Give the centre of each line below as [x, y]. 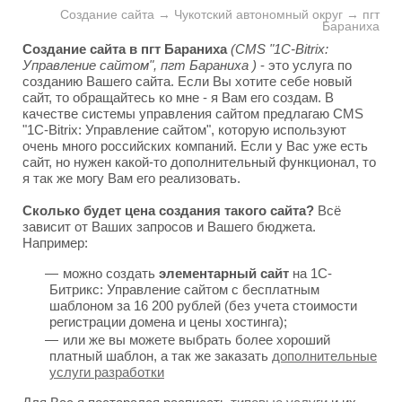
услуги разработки [107, 372]
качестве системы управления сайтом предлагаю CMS [193, 114]
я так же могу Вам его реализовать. [131, 178]
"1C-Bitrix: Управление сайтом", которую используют [184, 130]
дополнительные [324, 356]
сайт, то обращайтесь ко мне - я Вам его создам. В [178, 97]
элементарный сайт [224, 273]
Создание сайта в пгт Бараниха [125, 49]
